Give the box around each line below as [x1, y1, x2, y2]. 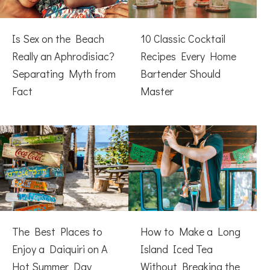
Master [140, 83, 174, 98]
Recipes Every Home [140, 48, 236, 63]
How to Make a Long [140, 224, 240, 239]
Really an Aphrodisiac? [12, 48, 115, 63]
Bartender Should [140, 66, 221, 81]
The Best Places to [12, 224, 102, 239]
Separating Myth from [12, 66, 116, 81]
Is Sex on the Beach [12, 31, 104, 46]
